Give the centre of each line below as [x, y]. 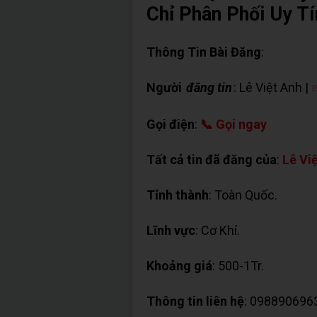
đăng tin [209, 87]
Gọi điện [171, 124]
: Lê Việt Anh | [272, 87]
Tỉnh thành [178, 195]
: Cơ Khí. [218, 230]
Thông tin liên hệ [195, 301]
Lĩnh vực [171, 230]
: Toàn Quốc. [243, 195]
